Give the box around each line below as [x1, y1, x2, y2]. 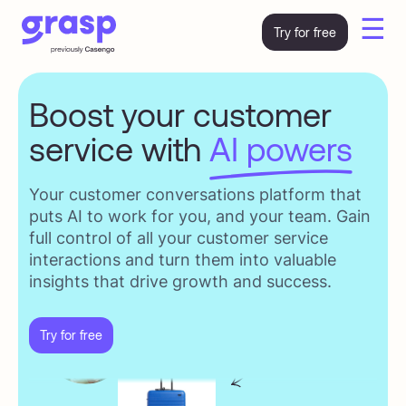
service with [29, 129, 209, 168]
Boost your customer [29, 94, 332, 133]
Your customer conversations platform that [29, 185, 362, 204]
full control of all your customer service [29, 228, 328, 247]
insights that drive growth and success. [29, 272, 332, 291]
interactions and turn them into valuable [29, 250, 336, 269]
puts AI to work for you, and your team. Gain [29, 207, 371, 226]
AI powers [209, 129, 353, 168]
